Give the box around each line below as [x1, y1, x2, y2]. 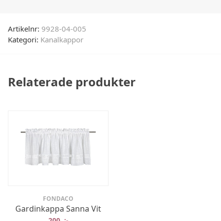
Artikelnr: [8, 23, 41, 34]
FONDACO [43, 194, 74, 203]
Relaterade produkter [8, 73, 136, 90]
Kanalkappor [40, 34, 83, 44]
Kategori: [8, 34, 40, 44]
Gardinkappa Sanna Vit [15, 203, 101, 215]
